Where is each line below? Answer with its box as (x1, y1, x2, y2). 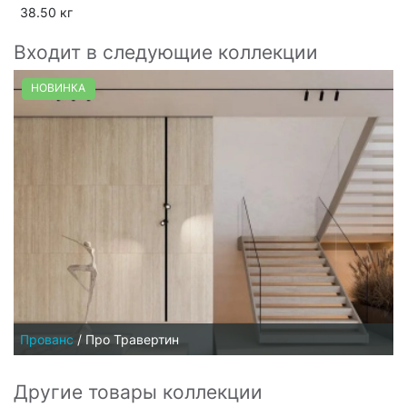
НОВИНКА (31, 81, 86, 95)
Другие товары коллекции (14, 380, 263, 403)
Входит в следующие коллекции (14, 41, 318, 65)
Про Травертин (85, 331, 179, 347)
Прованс (20, 331, 74, 347)
